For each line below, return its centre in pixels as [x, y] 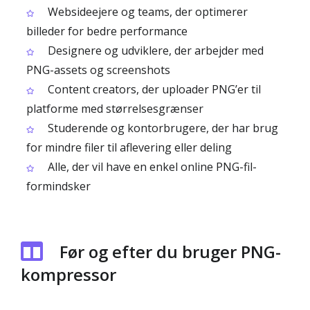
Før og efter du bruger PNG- [170, 252]
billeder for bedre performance [107, 31]
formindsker [58, 186]
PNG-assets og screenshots [98, 70]
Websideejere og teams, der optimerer [146, 12]
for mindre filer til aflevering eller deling [129, 147]
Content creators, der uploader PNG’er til [153, 89]
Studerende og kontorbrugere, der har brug [162, 128]
